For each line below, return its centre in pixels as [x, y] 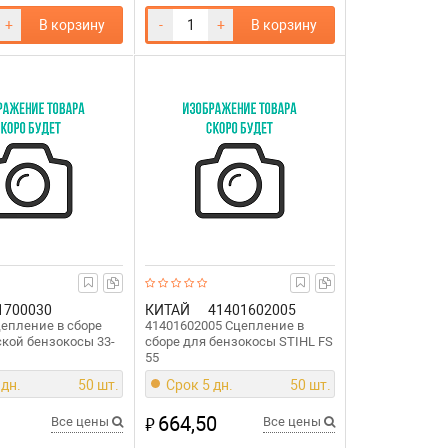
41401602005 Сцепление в [225, 325]
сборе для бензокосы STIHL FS [239, 341]
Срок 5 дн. [200, 385]
